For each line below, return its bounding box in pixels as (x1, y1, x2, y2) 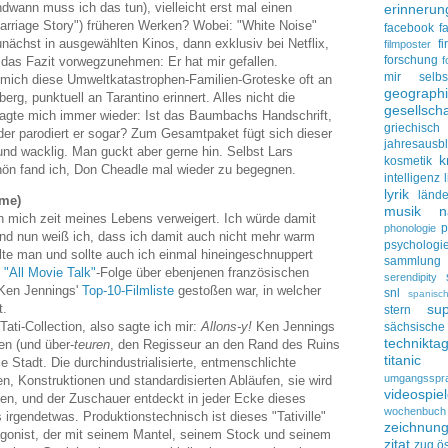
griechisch (384, 121, 440, 135)
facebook (384, 21, 434, 35)
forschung (384, 53, 438, 67)
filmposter (384, 38, 431, 50)
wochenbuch (384, 405, 446, 417)
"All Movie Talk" (4, 264, 96, 280)
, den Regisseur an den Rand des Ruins (110, 336, 340, 352)
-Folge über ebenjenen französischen (96, 264, 309, 280)
